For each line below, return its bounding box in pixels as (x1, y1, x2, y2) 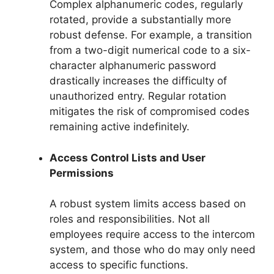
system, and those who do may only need (50, 243, 256, 256)
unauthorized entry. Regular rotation (50, 90, 226, 103)
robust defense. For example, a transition (50, 29, 252, 42)
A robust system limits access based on (50, 198, 246, 210)
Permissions (50, 166, 114, 179)
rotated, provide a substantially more (50, 13, 231, 26)
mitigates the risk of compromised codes (50, 105, 250, 118)
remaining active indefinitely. (50, 120, 190, 133)
